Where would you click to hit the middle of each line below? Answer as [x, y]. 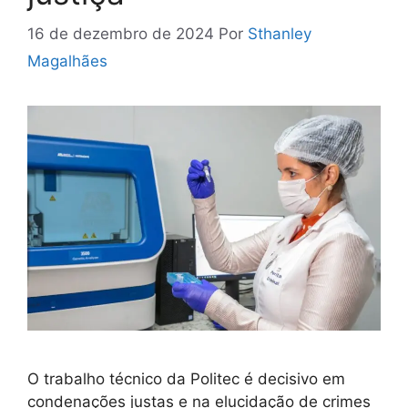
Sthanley [280, 33]
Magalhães [67, 61]
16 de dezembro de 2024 [121, 33]
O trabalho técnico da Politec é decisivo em [186, 379]
